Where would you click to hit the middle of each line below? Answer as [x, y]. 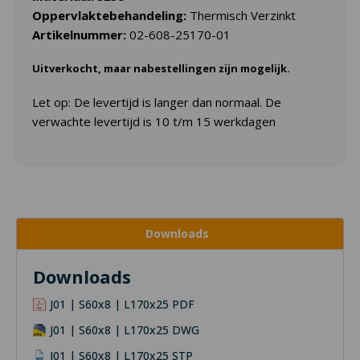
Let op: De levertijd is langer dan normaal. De [157, 102]
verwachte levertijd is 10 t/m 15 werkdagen [154, 122]
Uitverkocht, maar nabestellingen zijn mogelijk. [161, 69]
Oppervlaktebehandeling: [109, 16]
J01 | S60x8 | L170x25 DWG [125, 330]
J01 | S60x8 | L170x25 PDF [122, 305]
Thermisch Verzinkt [241, 16]
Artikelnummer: [81, 35]
